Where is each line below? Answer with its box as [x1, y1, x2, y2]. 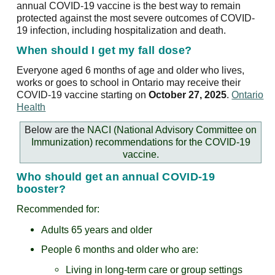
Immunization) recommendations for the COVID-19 [31, 136, 250, 147]
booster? [17, 183, 66, 196]
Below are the [25, 124, 87, 135]
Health [17, 102, 46, 113]
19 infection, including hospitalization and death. [17, 25, 227, 36]
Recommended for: [17, 203, 100, 214]
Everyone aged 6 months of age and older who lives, [17, 65, 245, 76]
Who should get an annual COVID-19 [17, 171, 215, 184]
